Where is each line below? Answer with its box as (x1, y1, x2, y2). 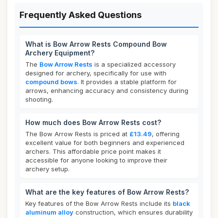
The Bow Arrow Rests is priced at (25, 130, 129, 138)
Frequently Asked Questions (19, 10, 142, 20)
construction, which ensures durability (73, 208, 193, 216)
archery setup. (25, 165, 70, 173)
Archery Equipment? (25, 49, 94, 57)
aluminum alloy (25, 208, 73, 216)
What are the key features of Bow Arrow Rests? (25, 188, 189, 196)
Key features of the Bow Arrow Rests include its (25, 200, 173, 207)
